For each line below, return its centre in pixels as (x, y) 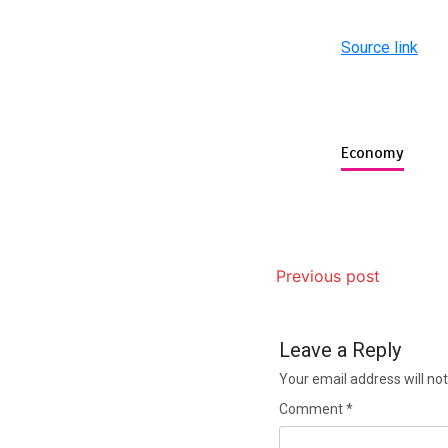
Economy (372, 153)
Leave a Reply (339, 350)
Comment (312, 409)
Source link (379, 48)
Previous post (327, 276)
